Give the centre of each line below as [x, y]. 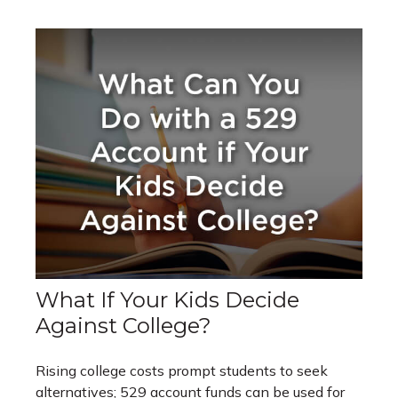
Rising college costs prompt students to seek [182, 371]
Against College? [123, 326]
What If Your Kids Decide [167, 300]
